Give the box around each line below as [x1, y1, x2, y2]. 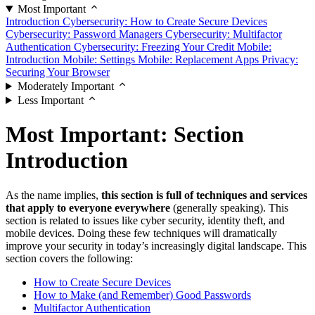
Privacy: [262, 53, 298, 65]
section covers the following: [6, 252, 133, 264]
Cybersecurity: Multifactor [165, 28, 282, 40]
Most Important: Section [6, 122, 244, 148]
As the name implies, [6, 188, 101, 201]
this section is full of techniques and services [101, 188, 307, 201]
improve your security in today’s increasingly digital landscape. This [6, 239, 307, 252]
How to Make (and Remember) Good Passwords [34, 288, 251, 301]
